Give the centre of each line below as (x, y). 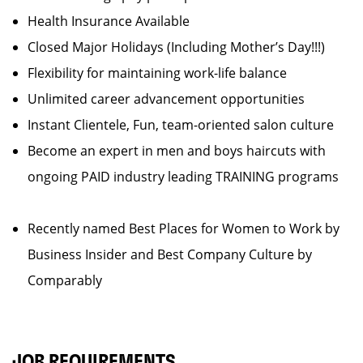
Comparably (65, 280)
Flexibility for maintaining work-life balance (164, 73)
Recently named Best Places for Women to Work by (184, 228)
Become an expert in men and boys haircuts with (177, 151)
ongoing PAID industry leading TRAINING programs (186, 177)
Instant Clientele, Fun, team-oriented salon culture (187, 125)
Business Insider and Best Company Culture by (170, 254)
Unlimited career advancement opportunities (173, 99)
